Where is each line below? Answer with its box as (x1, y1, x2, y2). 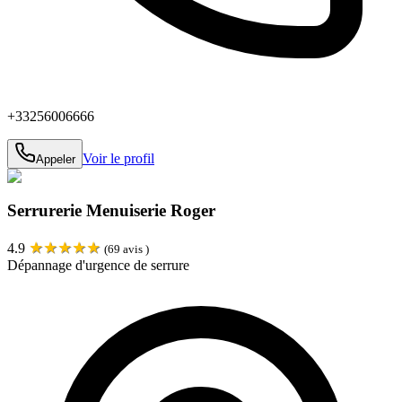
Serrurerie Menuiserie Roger (7, 201, 215, 221)
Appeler (36, 152, 75, 166)
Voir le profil (83, 150, 154, 166)
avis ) (120, 241, 149, 256)
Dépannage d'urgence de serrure (7, 257, 189, 273)
